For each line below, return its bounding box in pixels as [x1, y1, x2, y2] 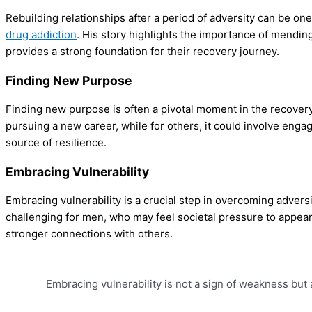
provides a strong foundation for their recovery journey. [6, 45, 279, 58]
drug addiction [6, 28, 77, 42]
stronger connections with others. [6, 227, 173, 241]
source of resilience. [6, 136, 107, 150]
